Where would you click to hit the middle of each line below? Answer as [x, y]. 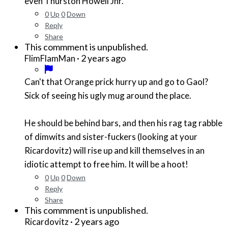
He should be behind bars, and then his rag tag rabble [123, 123]
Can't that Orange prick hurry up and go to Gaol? [116, 82]
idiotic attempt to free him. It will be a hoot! [106, 164]
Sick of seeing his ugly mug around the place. [109, 96]
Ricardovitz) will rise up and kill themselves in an [115, 151]
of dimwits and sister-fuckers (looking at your [111, 137]
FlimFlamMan [50, 59]
